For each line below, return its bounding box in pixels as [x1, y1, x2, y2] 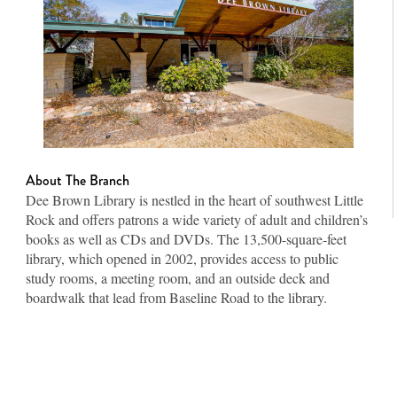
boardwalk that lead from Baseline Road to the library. [26, 287, 327, 307]
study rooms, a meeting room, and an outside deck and [26, 268, 330, 287]
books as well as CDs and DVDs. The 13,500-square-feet [26, 229, 346, 248]
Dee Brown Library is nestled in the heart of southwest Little [26, 190, 363, 209]
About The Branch [26, 169, 129, 191]
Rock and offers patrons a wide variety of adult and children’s [26, 209, 368, 229]
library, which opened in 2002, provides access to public [26, 248, 339, 268]
